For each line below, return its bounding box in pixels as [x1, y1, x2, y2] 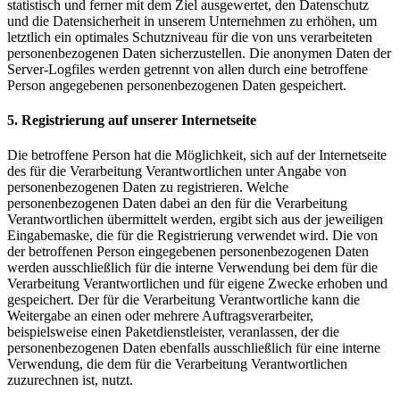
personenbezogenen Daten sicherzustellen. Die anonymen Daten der [7, 45, 391, 61]
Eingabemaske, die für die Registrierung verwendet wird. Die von [7, 228, 378, 244]
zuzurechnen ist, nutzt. [7, 372, 133, 388]
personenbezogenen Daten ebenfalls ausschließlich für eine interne [7, 340, 380, 356]
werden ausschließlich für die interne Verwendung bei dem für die [7, 260, 378, 276]
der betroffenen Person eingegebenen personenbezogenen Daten [7, 244, 369, 260]
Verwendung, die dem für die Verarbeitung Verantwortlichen [7, 356, 347, 372]
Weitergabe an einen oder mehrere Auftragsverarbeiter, [7, 308, 313, 324]
